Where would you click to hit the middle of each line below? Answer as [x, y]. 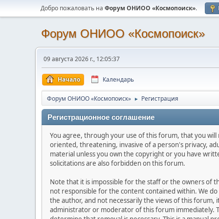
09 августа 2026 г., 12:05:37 [82, 59]
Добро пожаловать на [73, 8]
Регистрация [160, 99]
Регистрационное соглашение [101, 117]
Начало [69, 79]
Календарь [118, 79]
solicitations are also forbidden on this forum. [118, 163]
